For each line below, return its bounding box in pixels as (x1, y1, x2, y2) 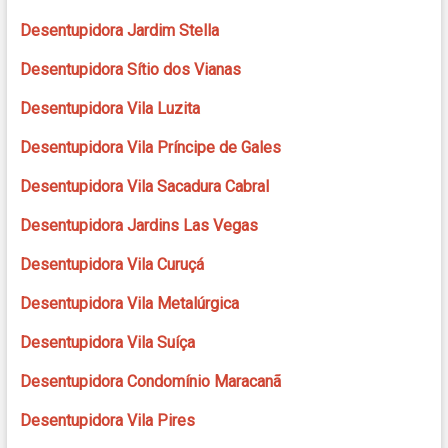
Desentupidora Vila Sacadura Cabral (19, 177, 269, 197)
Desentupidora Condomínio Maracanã (19, 372, 281, 392)
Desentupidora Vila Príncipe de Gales (19, 138, 281, 158)
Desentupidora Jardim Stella (19, 21, 219, 41)
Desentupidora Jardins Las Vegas (19, 216, 258, 236)
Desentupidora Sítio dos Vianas (19, 60, 241, 80)
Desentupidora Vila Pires (19, 411, 195, 431)
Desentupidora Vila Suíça (19, 333, 195, 353)
